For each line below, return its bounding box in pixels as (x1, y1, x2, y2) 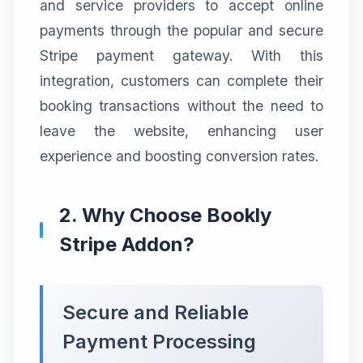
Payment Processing (62, 329, 256, 353)
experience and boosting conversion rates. (40, 147, 319, 164)
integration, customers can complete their (40, 71, 323, 89)
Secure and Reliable (62, 300, 249, 324)
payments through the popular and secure (40, 21, 323, 39)
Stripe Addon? (59, 232, 194, 256)
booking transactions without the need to (40, 96, 323, 114)
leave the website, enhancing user (40, 122, 323, 139)
